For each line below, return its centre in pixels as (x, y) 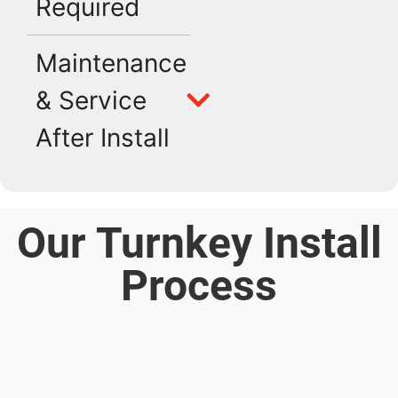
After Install (103, 137)
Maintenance (111, 63)
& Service (91, 100)
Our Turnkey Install (199, 243)
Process (199, 286)
